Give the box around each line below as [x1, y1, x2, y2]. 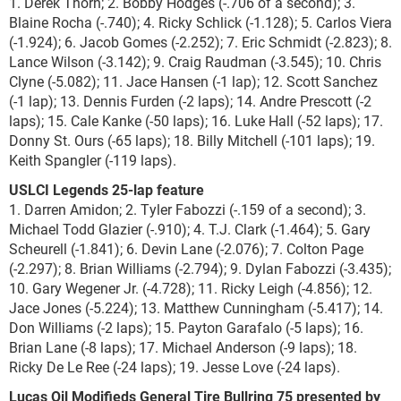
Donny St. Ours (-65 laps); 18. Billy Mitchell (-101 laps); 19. [9, 131, 375, 149]
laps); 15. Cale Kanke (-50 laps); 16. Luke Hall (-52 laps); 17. [9, 111, 383, 130]
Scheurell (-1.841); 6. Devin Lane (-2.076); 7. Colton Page [9, 239, 363, 258]
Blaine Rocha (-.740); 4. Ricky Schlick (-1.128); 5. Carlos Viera [9, 13, 392, 31]
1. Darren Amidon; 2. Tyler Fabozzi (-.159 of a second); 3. [9, 200, 366, 218]
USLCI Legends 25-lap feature [9, 180, 204, 199]
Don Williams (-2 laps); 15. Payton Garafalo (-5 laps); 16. [9, 318, 363, 337]
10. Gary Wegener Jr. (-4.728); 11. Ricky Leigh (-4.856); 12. [9, 278, 372, 297]
